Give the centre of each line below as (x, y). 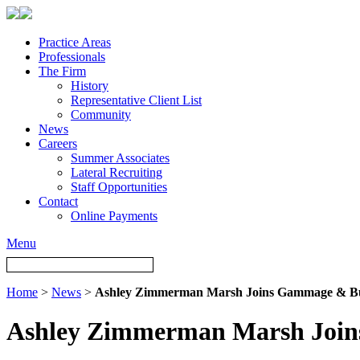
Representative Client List (136, 100)
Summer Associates (120, 158)
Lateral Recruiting (117, 172)
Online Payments (114, 216)
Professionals (72, 57)
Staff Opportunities (119, 187)
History (90, 86)
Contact (58, 201)
